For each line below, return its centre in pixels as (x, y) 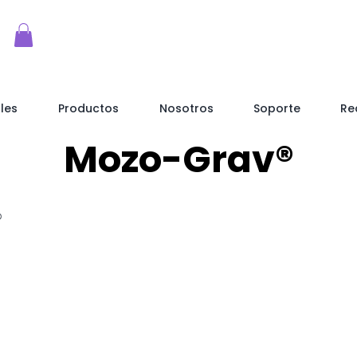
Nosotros (186, 108)
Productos (88, 108)
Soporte (277, 108)
